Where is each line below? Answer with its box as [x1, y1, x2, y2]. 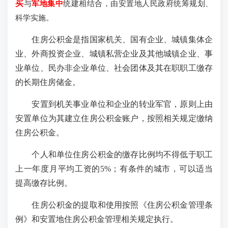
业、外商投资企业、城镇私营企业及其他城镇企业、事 [15, 49, 213, 58]
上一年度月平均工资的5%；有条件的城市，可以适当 [15, 164, 213, 173]
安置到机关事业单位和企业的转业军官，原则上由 [15, 99, 213, 108]
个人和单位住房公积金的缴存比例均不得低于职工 [15, 150, 213, 159]
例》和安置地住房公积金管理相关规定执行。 [15, 214, 178, 223]
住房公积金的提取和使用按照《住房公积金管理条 [15, 200, 213, 209]
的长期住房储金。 [15, 77, 80, 87]
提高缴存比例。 [15, 178, 72, 187]
